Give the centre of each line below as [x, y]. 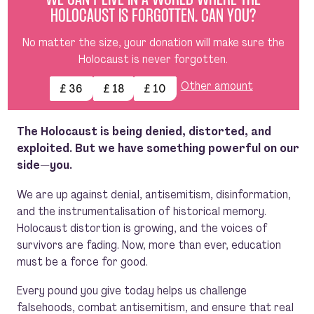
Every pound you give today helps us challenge [132, 291]
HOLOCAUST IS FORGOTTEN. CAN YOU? [153, 17]
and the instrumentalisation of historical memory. [142, 211]
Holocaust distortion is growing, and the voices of [142, 227]
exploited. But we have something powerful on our [158, 148]
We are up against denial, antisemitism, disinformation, [154, 194]
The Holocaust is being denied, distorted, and [144, 131]
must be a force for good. [82, 261]
